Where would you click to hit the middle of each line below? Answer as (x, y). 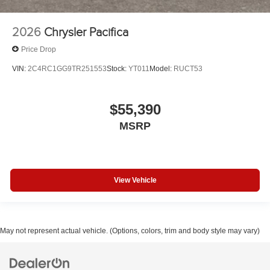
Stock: (118, 68)
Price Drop (39, 49)
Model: (162, 68)
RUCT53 (188, 68)
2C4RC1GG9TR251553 (67, 68)
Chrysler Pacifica (86, 33)
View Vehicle (135, 180)
